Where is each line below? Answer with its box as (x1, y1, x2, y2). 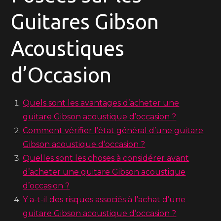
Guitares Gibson (11, 10, 159, 33)
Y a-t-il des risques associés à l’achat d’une (23, 195, 186, 204)
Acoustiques (11, 37, 125, 60)
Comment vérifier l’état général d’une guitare (23, 126, 204, 135)
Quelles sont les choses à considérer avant (23, 153, 189, 163)
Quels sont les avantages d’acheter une (23, 98, 180, 108)
